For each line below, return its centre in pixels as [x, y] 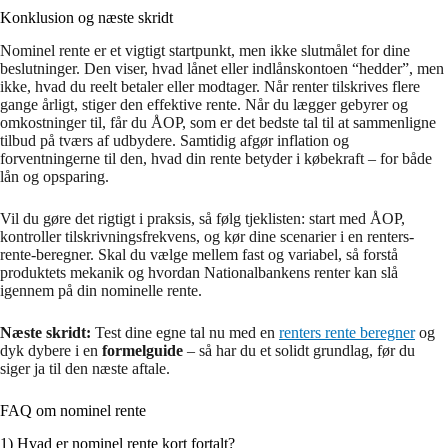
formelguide [142, 351]
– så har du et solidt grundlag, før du [299, 351]
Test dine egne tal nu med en [185, 333]
